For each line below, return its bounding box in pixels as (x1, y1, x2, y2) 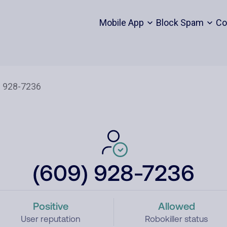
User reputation (20, 214, 81, 224)
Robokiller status (145, 214, 208, 224)
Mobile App (99, 17, 144, 28)
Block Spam (156, 17, 204, 28)
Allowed (158, 200, 195, 212)
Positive (32, 200, 68, 212)
